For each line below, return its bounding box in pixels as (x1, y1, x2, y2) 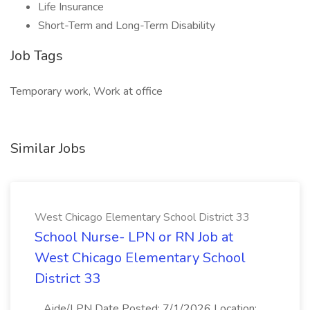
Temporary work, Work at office (10, 84, 163, 99)
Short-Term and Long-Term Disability (38, 18, 215, 33)
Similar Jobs (10, 139, 86, 158)
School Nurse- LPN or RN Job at (35, 228, 233, 246)
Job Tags (10, 46, 63, 65)
